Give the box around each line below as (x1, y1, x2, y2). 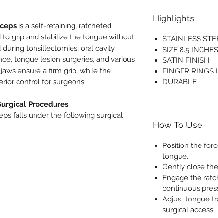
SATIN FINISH (163, 55, 209, 65)
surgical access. (163, 205, 215, 214)
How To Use (153, 119, 202, 130)
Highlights (153, 13, 194, 23)
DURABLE (163, 77, 197, 86)
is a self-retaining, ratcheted (17, 21, 111, 30)
